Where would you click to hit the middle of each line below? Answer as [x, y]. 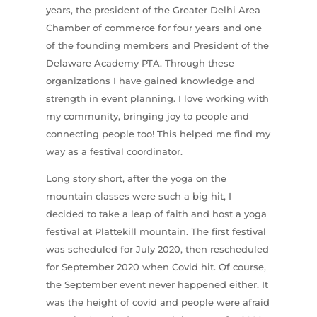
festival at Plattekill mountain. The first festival [156, 231]
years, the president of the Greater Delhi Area [153, 10]
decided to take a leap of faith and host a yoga [156, 213]
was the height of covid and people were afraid [157, 302]
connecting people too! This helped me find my [158, 133]
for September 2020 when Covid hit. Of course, [156, 266]
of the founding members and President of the [157, 45]
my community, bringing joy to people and [147, 116]
